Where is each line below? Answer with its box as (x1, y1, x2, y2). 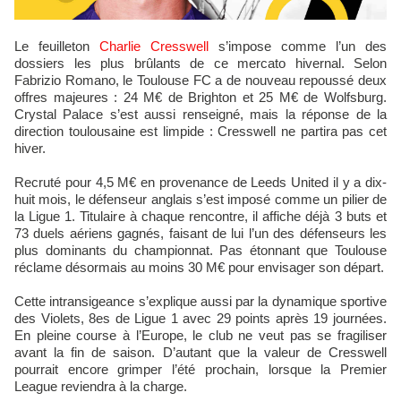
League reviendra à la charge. (14, 379, 187, 394)
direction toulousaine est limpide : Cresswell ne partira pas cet (14, 124, 387, 139)
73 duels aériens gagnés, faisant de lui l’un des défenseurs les (14, 226, 387, 241)
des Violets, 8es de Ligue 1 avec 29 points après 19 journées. (14, 311, 387, 326)
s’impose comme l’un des (209, 38, 387, 54)
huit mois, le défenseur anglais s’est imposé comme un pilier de (14, 192, 387, 207)
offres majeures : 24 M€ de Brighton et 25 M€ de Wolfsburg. (14, 90, 387, 105)
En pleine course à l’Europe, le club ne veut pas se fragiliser (14, 328, 387, 343)
